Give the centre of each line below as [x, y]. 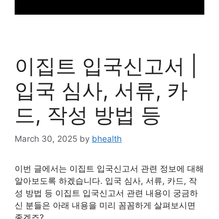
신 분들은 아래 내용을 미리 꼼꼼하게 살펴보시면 [105, 205]
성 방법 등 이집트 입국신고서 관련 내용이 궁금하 [106, 193]
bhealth [107, 139]
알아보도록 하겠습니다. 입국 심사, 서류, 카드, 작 [106, 181]
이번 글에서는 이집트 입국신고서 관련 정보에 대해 [109, 168]
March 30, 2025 [46, 139]
